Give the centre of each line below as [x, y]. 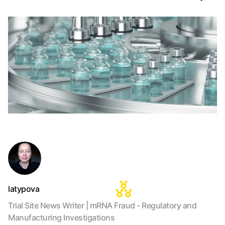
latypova [24, 189]
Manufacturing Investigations [61, 217]
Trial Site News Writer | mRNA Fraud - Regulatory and [102, 205]
